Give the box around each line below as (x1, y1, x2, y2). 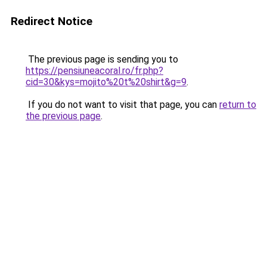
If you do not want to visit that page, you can (26, 99, 219, 110)
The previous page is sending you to (26, 54, 178, 65)
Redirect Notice (11, 14, 92, 28)
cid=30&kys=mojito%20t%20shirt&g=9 (26, 76, 187, 88)
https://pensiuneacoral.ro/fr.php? (26, 65, 163, 76)
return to (219, 99, 256, 110)
